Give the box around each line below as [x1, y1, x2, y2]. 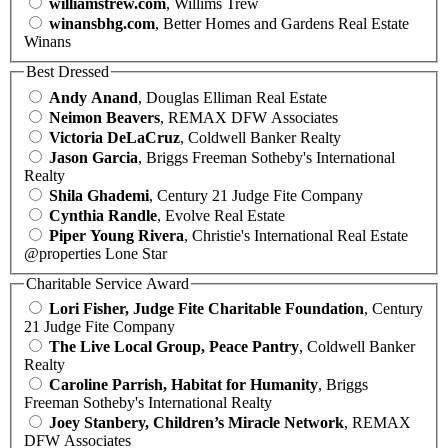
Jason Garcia [49, 148, 138, 166]
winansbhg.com [49, 15, 155, 33]
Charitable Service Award [26, 274, 189, 292]
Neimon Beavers [49, 108, 160, 126]
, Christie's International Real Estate [184, 226, 408, 244]
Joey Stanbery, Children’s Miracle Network [49, 414, 344, 432]
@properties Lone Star [24, 244, 167, 262]
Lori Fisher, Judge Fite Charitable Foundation [49, 300, 364, 318]
